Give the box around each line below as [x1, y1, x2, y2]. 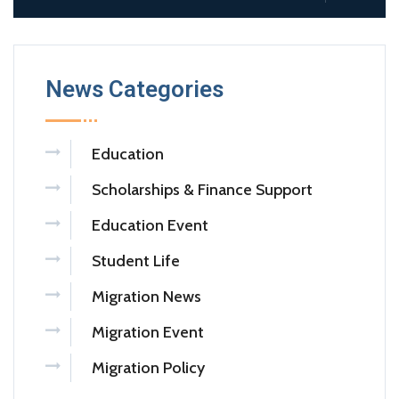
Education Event [92, 216, 208, 236]
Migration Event [92, 322, 204, 343]
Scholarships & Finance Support [92, 180, 313, 200]
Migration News [92, 287, 201, 307]
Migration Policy [92, 358, 205, 379]
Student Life [92, 251, 180, 272]
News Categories [45, 76, 224, 103]
